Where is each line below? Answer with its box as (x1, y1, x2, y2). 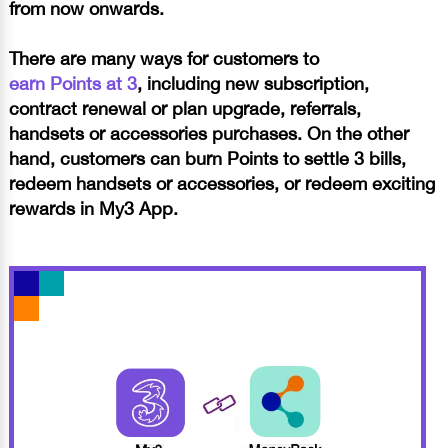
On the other (307, 123, 409, 144)
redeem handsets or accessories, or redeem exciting (9, 173, 435, 194)
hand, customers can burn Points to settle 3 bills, (9, 148, 406, 169)
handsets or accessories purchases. (9, 123, 307, 144)
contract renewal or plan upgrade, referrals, (9, 98, 361, 119)
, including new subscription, (137, 73, 369, 94)
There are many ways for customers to (9, 48, 319, 69)
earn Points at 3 (9, 73, 137, 94)
